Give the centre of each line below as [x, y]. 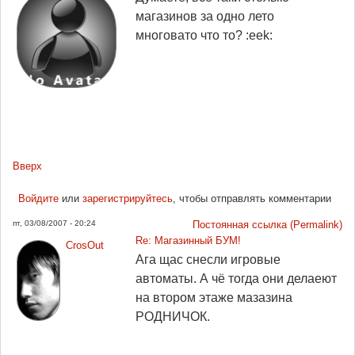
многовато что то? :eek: [204, 35]
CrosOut [84, 245]
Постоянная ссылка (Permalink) [267, 225]
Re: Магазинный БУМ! [188, 240]
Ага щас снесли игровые [208, 260]
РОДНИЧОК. [173, 317]
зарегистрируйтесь [127, 198]
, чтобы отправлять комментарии [252, 198]
